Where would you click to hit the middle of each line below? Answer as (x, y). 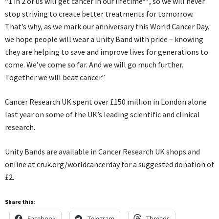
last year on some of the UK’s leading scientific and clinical (102, 114)
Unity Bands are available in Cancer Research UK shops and (102, 151)
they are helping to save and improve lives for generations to (107, 52)
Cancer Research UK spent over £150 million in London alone (106, 101)
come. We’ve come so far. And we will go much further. (94, 64)
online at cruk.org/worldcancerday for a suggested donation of (109, 164)
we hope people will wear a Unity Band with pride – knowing (104, 39)
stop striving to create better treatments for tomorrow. (99, 13)
